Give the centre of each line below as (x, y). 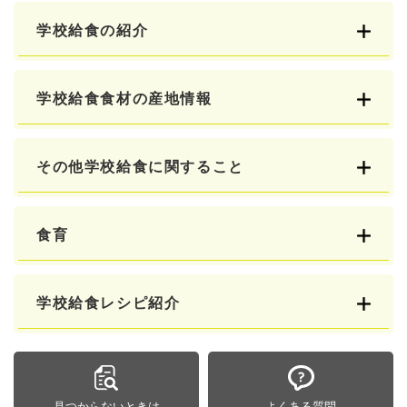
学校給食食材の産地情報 (124, 99)
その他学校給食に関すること (140, 167)
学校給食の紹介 (93, 31)
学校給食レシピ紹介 (109, 303)
